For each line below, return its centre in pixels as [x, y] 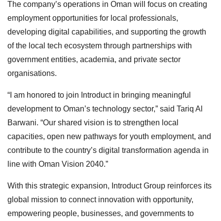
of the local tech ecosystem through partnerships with [100, 45]
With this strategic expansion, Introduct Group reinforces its [110, 185]
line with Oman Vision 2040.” [58, 164]
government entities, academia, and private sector [94, 59]
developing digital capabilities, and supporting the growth [107, 32]
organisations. [32, 73]
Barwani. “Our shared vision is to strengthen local [93, 122]
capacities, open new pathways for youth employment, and [109, 136]
